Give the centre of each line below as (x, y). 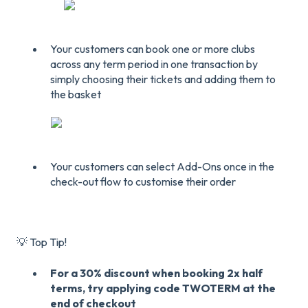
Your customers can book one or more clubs (153, 48)
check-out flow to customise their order (143, 181)
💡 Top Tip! (42, 242)
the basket (76, 94)
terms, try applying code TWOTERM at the (163, 288)
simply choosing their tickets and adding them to (163, 79)
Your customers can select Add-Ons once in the (162, 166)
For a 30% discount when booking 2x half (156, 273)
